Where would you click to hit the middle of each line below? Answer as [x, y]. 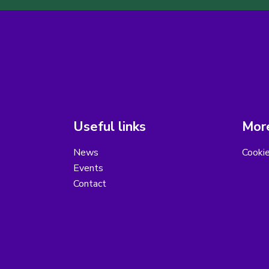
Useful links [110, 127]
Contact [90, 184]
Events [88, 168]
